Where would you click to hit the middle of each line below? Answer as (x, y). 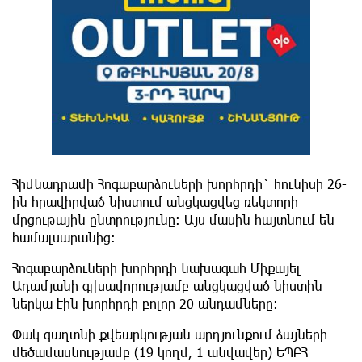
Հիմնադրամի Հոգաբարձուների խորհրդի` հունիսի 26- (179, 184)
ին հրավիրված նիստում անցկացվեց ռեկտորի (155, 202)
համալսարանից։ (64, 238)
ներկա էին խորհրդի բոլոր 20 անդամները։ (145, 304)
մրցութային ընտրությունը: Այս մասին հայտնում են (173, 220)
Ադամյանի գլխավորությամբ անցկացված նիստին (167, 286)
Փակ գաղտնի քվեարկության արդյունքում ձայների (170, 335)
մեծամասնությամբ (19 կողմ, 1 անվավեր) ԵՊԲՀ (160, 352)
